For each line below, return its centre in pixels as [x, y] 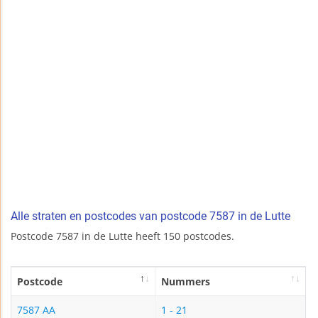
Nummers [186, 282]
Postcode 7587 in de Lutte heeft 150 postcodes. [122, 236]
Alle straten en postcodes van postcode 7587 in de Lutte [150, 216]
